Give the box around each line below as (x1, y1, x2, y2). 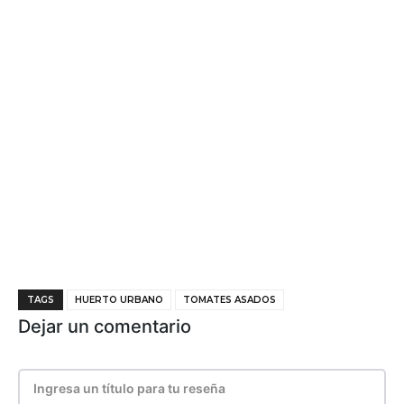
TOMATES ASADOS (183, 294, 276, 306)
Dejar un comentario (18, 316, 191, 337)
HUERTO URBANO (75, 294, 163, 306)
